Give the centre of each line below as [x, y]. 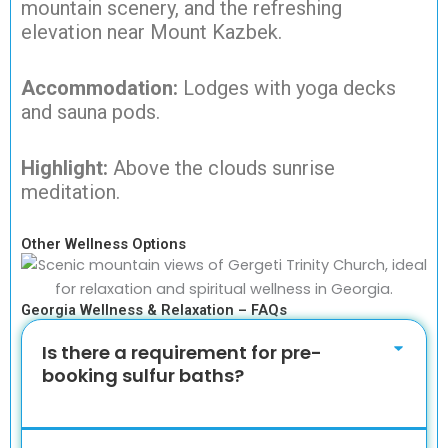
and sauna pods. [90, 112]
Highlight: [64, 168]
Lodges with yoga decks [287, 88]
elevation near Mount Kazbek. [151, 32]
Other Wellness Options [103, 244]
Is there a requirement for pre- [182, 352]
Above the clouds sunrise [221, 168]
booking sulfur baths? [143, 375]
